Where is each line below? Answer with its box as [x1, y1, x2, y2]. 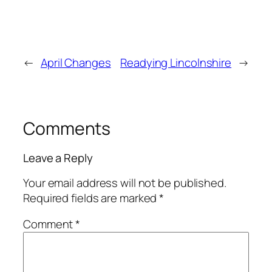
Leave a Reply [23, 150, 93, 166]
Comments [23, 116, 111, 140]
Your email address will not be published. [23, 174, 226, 191]
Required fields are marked [23, 189, 160, 206]
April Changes [40, 54, 111, 70]
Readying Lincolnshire [120, 54, 232, 70]
